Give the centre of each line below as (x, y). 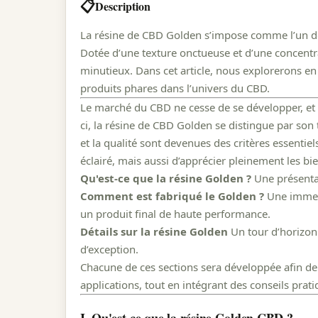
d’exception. (109, 249)
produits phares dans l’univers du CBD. (175, 88)
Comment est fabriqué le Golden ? (172, 196)
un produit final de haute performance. (175, 213)
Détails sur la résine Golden (154, 231)
